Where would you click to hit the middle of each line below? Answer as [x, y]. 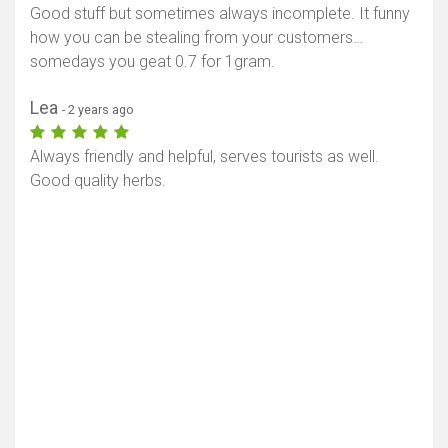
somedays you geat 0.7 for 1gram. [152, 62]
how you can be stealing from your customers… [196, 38]
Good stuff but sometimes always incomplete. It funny [220, 14]
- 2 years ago [98, 110]
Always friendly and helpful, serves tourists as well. [204, 157]
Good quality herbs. [98, 181]
